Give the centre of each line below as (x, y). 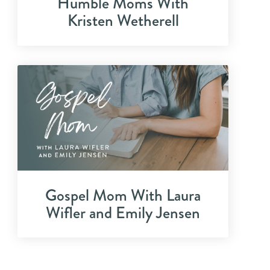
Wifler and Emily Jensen (123, 212)
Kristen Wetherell (123, 21)
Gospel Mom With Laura (123, 195)
